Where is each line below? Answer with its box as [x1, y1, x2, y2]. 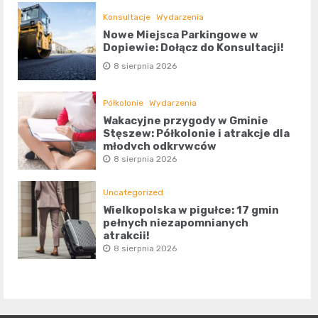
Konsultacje [103, 12, 151, 23]
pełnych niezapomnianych [103, 216, 249, 230]
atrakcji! [103, 229, 150, 243]
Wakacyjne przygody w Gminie [103, 114, 269, 128]
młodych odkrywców [103, 140, 217, 153]
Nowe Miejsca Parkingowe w [103, 28, 259, 42]
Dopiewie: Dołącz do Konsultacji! [103, 41, 285, 55]
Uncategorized [103, 187, 164, 198]
